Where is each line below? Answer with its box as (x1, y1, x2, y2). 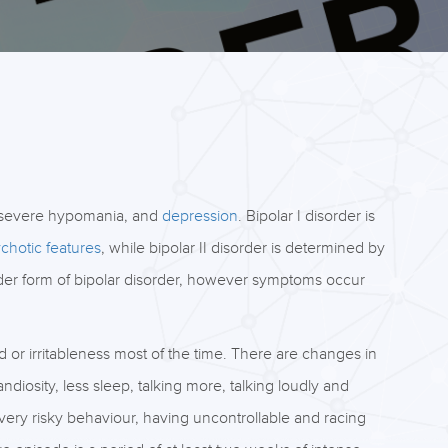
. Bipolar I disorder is (237, 206, 375, 226)
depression (161, 206, 238, 226)
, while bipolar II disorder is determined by (100, 238, 385, 258)
